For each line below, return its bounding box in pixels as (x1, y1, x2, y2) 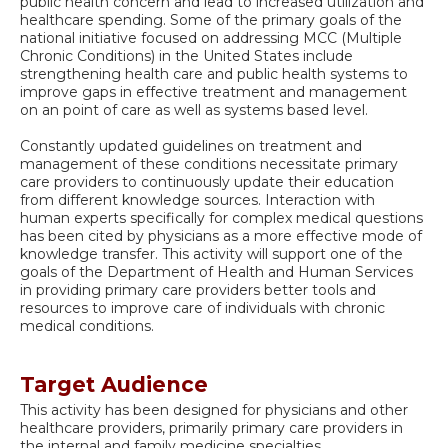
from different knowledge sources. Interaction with (20, 191, 375, 210)
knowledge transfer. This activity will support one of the (20, 245, 403, 264)
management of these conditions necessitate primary (20, 155, 398, 174)
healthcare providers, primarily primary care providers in (20, 419, 403, 438)
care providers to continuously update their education (20, 173, 394, 192)
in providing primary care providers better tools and (20, 281, 376, 300)
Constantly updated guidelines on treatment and (20, 137, 362, 156)
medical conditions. (20, 317, 154, 336)
